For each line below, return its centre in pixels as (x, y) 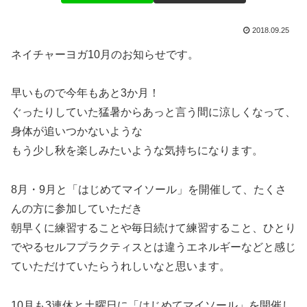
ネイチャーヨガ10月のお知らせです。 (105, 54)
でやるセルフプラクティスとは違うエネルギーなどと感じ (153, 247)
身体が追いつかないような (77, 132)
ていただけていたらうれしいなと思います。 (121, 267)
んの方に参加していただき (77, 209)
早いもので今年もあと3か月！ (85, 93)
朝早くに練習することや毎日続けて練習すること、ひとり (153, 228)
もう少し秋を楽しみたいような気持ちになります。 (137, 151)
